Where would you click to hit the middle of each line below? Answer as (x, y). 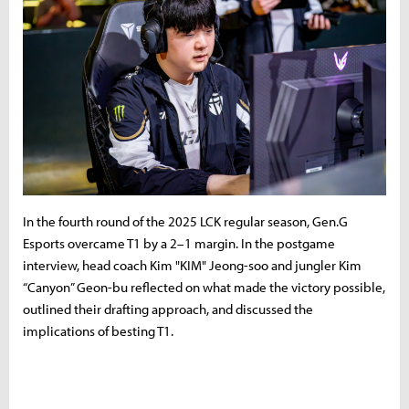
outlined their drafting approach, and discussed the (168, 309)
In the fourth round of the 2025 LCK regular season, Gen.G (185, 221)
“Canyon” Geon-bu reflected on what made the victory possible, (204, 287)
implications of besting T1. (98, 330)
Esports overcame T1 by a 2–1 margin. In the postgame (179, 243)
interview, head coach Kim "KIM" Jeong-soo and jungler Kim (192, 265)
